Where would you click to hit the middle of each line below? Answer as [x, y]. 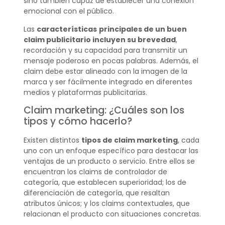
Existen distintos [52, 140]
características [67, 29]
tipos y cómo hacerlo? [78, 121]
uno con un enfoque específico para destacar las [111, 150]
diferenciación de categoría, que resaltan [96, 193]
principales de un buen [143, 29]
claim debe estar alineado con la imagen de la [105, 71]
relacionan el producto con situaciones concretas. [112, 214]
